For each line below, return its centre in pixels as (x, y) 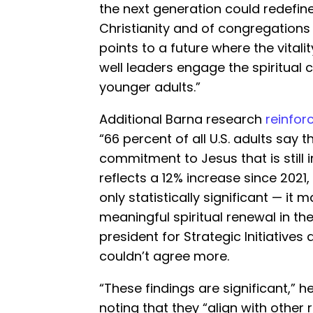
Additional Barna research (182, 119)
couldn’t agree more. (164, 256)
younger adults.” (150, 87)
